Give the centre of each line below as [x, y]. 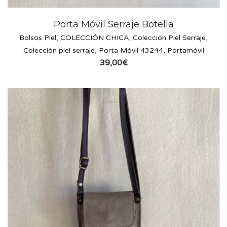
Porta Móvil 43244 [131, 51]
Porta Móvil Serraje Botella [113, 25]
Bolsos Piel [38, 38]
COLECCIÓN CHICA [94, 38]
